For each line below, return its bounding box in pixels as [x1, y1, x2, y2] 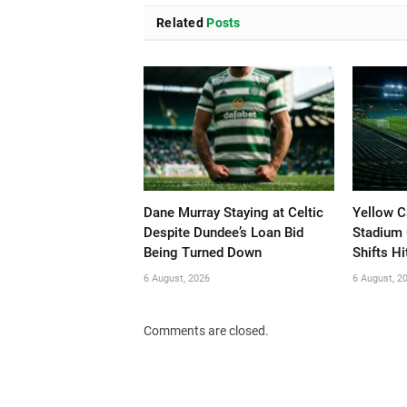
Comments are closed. [144, 323, 269, 338]
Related [156, 15, 203, 30]
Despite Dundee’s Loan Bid [144, 223, 303, 241]
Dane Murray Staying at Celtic [144, 203, 323, 221]
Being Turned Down [144, 243, 262, 261]
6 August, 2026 [144, 272, 210, 284]
